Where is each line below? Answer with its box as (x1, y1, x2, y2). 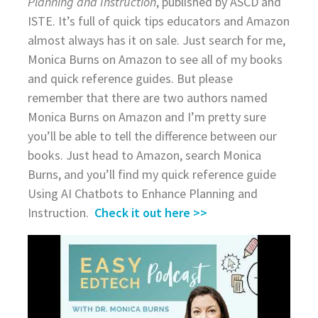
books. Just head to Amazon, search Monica (27, 146, 261, 163)
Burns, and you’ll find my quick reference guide (27, 165, 276, 182)
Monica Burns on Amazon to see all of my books (27, 50, 283, 67)
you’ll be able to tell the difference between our (27, 127, 277, 144)
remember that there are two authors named (27, 89, 268, 106)
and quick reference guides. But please (27, 70, 233, 87)
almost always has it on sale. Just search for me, (27, 31, 285, 48)
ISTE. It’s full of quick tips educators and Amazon (27, 12, 290, 29)
